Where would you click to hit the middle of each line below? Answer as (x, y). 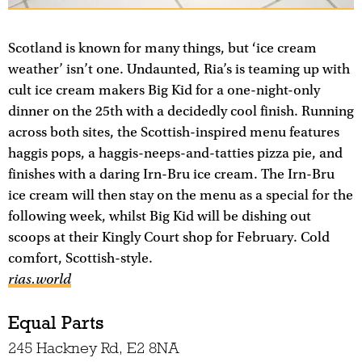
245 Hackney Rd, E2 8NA (94, 348)
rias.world (40, 279)
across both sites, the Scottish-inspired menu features (174, 132)
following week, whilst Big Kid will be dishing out (160, 216)
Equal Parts (56, 322)
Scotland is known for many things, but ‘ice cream (162, 48)
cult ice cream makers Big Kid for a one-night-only (164, 90)
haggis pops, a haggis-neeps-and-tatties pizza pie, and (175, 153)
